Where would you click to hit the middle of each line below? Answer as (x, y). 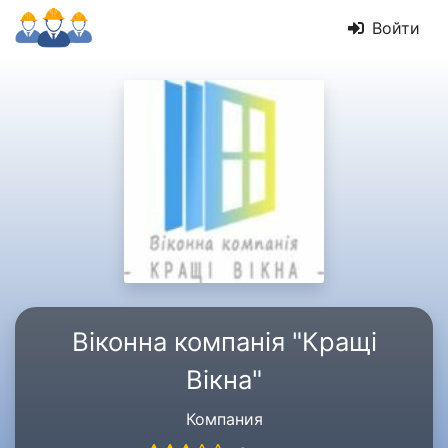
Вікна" (224, 379)
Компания (224, 419)
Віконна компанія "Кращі (224, 341)
